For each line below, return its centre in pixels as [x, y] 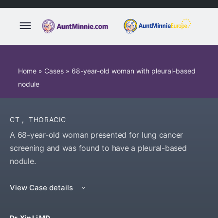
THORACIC [47, 119]
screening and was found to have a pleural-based [98, 148]
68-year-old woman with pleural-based [134, 71]
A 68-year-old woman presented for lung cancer [97, 135]
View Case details [42, 188]
